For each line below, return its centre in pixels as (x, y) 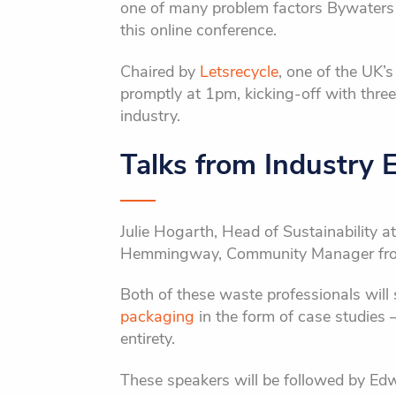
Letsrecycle (239, 71)
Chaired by (160, 71)
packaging (157, 317)
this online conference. (198, 30)
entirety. (147, 339)
